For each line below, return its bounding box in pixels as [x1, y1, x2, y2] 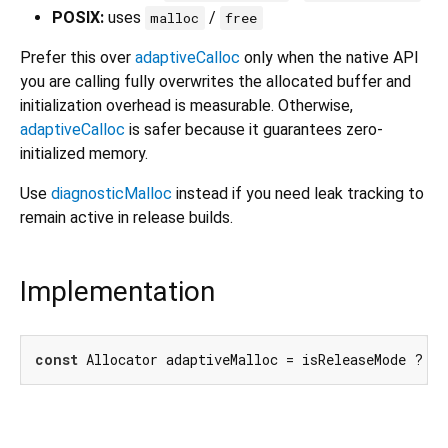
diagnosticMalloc [51, 184, 172, 204]
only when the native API [240, 48, 419, 68]
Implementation [20, 275, 215, 309]
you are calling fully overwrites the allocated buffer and [20, 72, 411, 92]
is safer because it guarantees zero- [125, 120, 383, 140]
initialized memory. [20, 144, 148, 164]
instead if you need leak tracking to [172, 184, 424, 204]
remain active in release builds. [20, 208, 233, 228]
